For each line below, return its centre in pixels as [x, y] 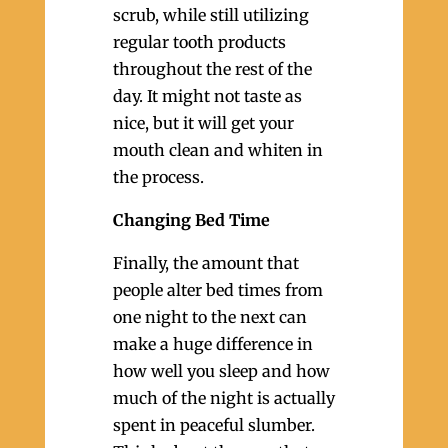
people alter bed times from [217, 290]
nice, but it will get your [203, 123]
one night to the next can [209, 317]
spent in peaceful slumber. [213, 425]
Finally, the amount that [205, 263]
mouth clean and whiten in [217, 150]
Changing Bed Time [191, 220]
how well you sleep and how [221, 371]
